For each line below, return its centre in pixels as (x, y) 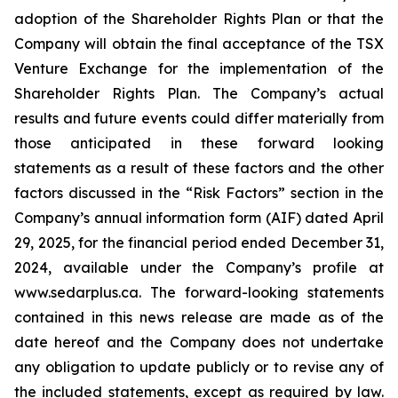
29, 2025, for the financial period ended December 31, (199, 243)
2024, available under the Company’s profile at (199, 267)
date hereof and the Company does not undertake (199, 342)
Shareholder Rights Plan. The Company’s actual (199, 93)
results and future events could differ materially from (199, 118)
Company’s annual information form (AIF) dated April (199, 218)
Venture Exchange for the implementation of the (199, 68)
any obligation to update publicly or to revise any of (199, 367)
